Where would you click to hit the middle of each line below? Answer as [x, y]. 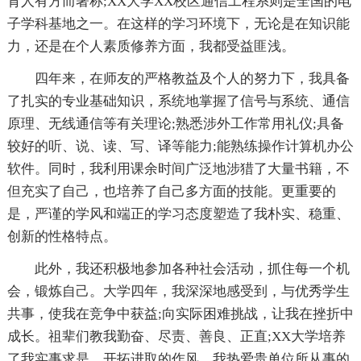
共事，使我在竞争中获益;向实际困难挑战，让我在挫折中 [180, 313]
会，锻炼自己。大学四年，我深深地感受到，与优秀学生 [178, 291]
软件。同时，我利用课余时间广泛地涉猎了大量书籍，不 [178, 168]
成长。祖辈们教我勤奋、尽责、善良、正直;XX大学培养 [176, 336]
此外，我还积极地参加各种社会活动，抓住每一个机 [192, 268]
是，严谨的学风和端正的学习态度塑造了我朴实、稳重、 [178, 214]
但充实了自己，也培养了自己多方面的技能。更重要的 [171, 191]
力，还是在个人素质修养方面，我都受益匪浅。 [151, 46]
